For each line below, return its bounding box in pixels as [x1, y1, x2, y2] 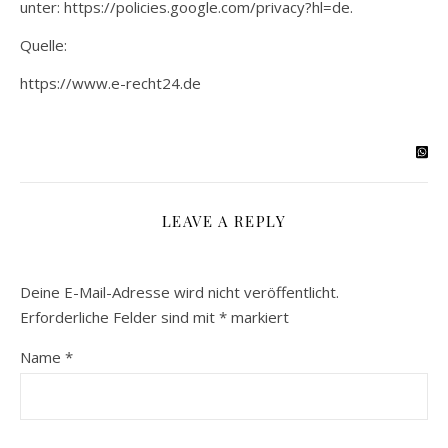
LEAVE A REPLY [161, 211, 287, 231]
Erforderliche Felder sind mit [20, 307, 219, 327]
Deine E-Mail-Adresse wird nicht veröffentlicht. [20, 282, 339, 302]
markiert [227, 307, 289, 327]
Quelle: [20, 35, 67, 55]
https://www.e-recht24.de [20, 73, 201, 93]
